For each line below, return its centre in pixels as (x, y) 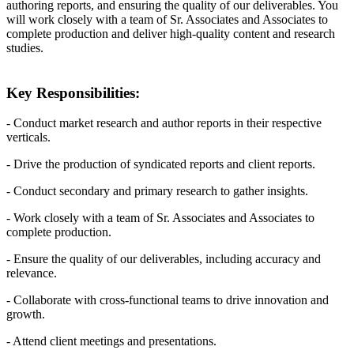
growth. (26, 314)
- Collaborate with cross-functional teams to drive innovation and (168, 300)
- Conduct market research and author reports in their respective (164, 123)
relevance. (32, 273)
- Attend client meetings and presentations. (111, 341)
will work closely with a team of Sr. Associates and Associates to (167, 19)
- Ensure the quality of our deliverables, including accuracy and (164, 259)
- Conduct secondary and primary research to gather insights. (157, 191)
